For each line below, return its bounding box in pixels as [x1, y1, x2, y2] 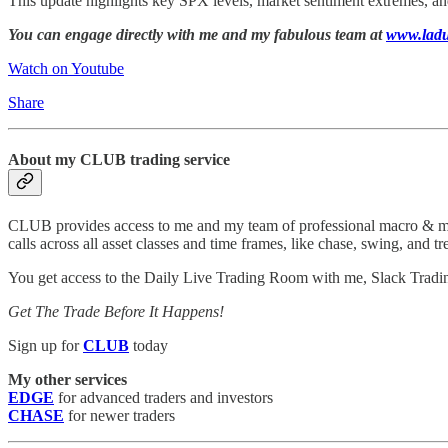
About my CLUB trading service [8, 150, 230, 168]
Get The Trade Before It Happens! [8, 303, 224, 321]
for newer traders [64, 407, 175, 425]
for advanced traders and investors [54, 389, 273, 407]
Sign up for [8, 337, 83, 355]
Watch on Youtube [8, 59, 124, 77]
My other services [8, 371, 127, 389]
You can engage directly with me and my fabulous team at [8, 25, 386, 43]
